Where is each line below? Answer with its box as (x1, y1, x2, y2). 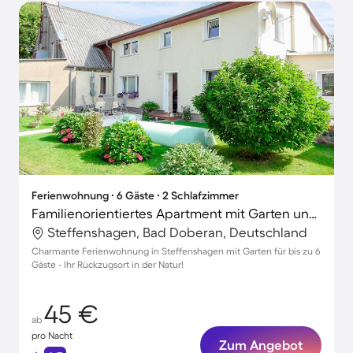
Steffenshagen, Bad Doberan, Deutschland (47, 225, 307, 240)
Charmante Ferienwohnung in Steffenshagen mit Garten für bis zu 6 (32, 246, 320, 256)
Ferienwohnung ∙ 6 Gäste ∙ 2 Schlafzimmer (32, 189, 239, 202)
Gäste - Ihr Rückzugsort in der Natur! (32, 259, 184, 269)
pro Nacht (32, 330, 72, 340)
